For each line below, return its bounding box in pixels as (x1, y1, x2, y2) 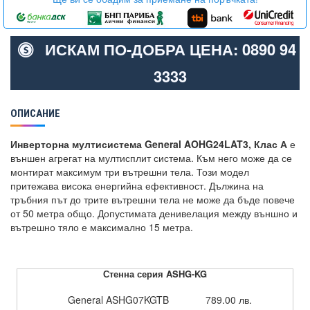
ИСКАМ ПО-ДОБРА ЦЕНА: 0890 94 (44, 38, 296, 60)
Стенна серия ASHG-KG (102, 267, 207, 280)
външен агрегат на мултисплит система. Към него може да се (10, 151, 292, 165)
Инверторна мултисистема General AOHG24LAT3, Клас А (10, 137, 287, 151)
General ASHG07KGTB (65, 293, 170, 307)
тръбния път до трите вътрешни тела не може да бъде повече (10, 192, 295, 206)
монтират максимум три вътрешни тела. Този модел (10, 165, 249, 179)
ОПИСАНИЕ (10, 107, 60, 120)
